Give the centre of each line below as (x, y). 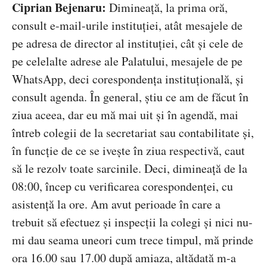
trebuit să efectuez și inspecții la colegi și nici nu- (132, 222)
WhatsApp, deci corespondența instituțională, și (128, 79)
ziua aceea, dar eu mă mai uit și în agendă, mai (125, 115)
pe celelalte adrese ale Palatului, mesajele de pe (127, 61)
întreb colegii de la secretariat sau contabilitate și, (133, 133)
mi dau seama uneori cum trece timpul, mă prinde (133, 240)
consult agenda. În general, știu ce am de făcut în (130, 97)
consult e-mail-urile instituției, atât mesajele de (127, 26)
